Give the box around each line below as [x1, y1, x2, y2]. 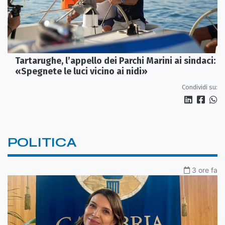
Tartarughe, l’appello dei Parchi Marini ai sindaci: [15, 55, 215, 67]
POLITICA [8, 135, 77, 151]
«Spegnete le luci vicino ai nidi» [15, 66, 148, 77]
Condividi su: [182, 83, 217, 91]
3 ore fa [192, 166, 217, 175]
